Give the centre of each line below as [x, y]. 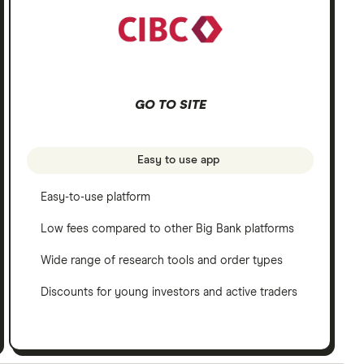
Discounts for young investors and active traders [169, 293]
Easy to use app [177, 160]
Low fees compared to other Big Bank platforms [168, 230]
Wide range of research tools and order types [162, 261]
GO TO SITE [170, 104]
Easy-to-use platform [96, 198]
